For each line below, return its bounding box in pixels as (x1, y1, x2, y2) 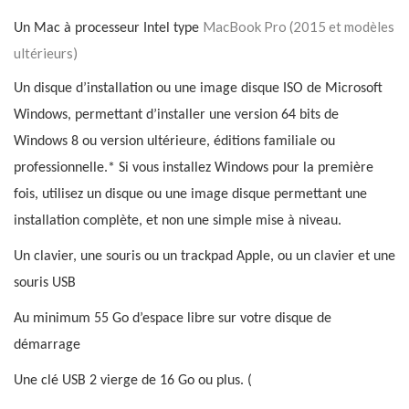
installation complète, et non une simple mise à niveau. (14, 214, 341, 229)
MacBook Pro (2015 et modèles (203, 18, 394, 36)
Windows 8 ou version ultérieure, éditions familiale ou (14, 134, 335, 150)
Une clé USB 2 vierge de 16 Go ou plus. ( (14, 373, 252, 389)
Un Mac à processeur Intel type (14, 21, 203, 37)
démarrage (14, 338, 80, 353)
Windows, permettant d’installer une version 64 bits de (14, 108, 339, 123)
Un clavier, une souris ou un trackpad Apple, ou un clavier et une (14, 249, 395, 265)
